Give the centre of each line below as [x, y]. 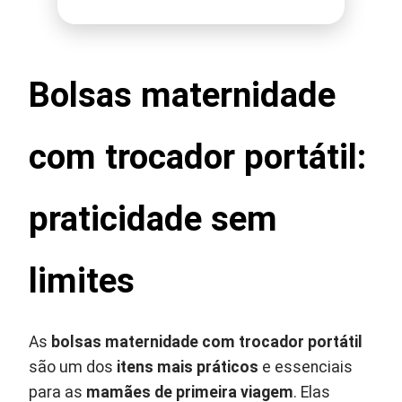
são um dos [73, 367]
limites [82, 280]
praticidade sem [153, 218]
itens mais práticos [188, 367]
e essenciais [306, 367]
